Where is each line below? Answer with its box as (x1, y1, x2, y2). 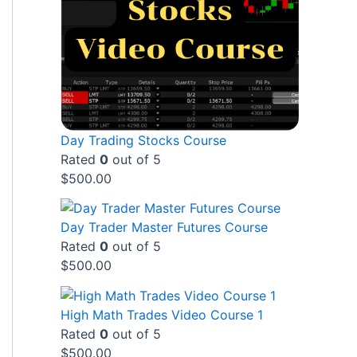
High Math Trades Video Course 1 (61, 306, 263, 323)
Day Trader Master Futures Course (61, 219, 268, 236)
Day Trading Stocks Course (61, 131, 226, 148)
